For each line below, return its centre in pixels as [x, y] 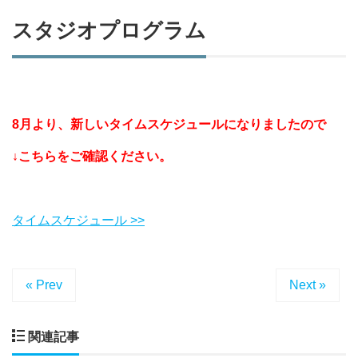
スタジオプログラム [109, 30]
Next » [308, 285]
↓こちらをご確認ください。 [92, 156]
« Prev [44, 285]
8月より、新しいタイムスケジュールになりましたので [169, 124]
